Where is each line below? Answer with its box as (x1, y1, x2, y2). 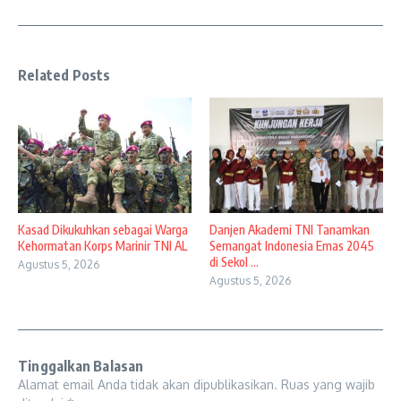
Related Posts (18, 65, 111, 84)
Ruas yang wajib (281, 377, 375, 393)
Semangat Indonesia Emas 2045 (209, 238, 374, 254)
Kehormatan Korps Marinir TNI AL (18, 238, 187, 254)
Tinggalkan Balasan (18, 357, 144, 376)
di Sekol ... (209, 254, 259, 270)
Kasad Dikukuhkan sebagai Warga (18, 222, 188, 238)
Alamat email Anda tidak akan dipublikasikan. (18, 377, 277, 393)
